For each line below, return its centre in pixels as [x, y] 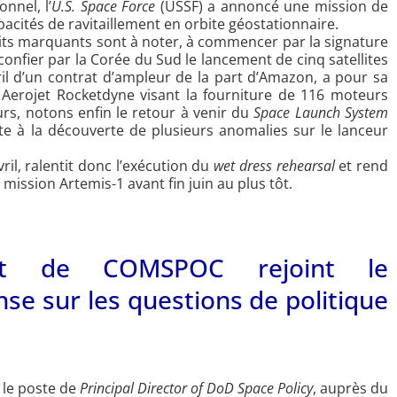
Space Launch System [321, 113]
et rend [362, 166]
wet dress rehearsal [274, 166]
